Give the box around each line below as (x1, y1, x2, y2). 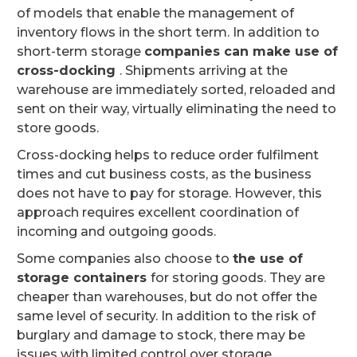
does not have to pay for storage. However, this (17, 185, 322, 201)
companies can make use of (144, 43, 338, 59)
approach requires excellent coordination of (17, 204, 299, 220)
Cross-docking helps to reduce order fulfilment (17, 147, 319, 163)
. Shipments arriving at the (120, 62, 288, 78)
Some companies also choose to (17, 250, 233, 266)
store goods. (17, 120, 99, 135)
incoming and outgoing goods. (17, 223, 216, 239)
